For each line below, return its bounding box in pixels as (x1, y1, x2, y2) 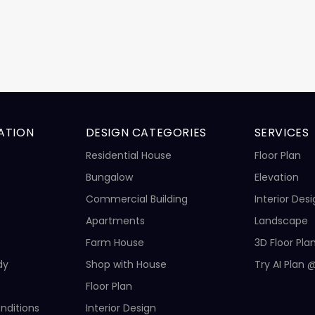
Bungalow (85, 169, 133, 184)
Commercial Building (85, 191, 188, 206)
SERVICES (254, 124, 309, 141)
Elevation (254, 169, 299, 184)
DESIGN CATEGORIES (85, 124, 207, 141)
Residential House (85, 148, 172, 162)
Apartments (85, 213, 145, 228)
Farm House (85, 235, 144, 250)
